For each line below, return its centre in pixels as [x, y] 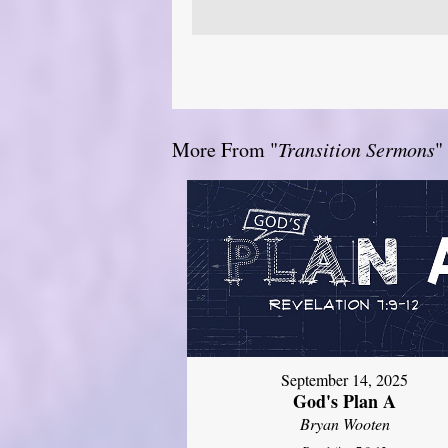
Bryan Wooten [344, 424]
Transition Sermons [356, 148]
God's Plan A [345, 401]
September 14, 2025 [345, 380]
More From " [225, 149]
